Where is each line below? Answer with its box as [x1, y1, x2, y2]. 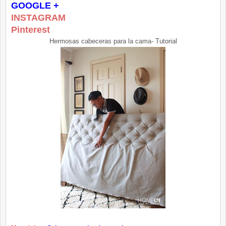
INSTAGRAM [11, 13, 66, 23]
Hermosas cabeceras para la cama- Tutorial [49, 37, 177, 45]
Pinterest [11, 25, 50, 35]
